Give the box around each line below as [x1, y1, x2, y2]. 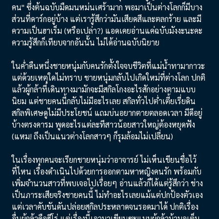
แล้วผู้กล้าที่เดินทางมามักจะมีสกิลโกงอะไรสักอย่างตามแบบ [12, 84, 196, 94]
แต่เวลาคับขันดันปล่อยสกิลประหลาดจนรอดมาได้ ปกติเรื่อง [12, 201, 198, 212]
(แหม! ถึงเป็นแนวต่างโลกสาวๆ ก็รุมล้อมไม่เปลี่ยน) [12, 131, 173, 141]
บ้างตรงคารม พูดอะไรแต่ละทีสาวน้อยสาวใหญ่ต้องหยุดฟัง [12, 119, 195, 130]
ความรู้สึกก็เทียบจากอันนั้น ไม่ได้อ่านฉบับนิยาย [12, 37, 159, 47]
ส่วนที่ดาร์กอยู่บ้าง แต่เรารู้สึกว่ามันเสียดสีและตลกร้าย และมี [12, 14, 201, 24]
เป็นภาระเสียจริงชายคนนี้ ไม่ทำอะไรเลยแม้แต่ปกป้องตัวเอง [12, 190, 203, 200]
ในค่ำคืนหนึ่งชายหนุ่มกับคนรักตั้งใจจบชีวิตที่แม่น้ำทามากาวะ [12, 61, 205, 71]
